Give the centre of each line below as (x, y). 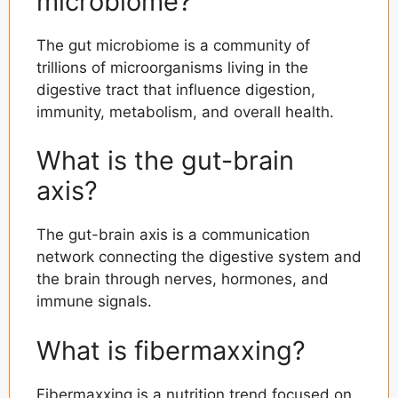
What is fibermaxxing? (171, 350)
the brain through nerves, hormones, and (183, 279)
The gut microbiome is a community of (173, 45)
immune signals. (94, 302)
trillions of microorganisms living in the (172, 67)
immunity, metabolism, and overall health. (185, 111)
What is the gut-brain (165, 161)
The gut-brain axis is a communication (173, 235)
